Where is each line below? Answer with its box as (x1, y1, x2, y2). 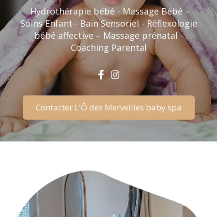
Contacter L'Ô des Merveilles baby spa (35, 101, 182, 113)
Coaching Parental (70, 41, 147, 53)
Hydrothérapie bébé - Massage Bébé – (27, 5, 190, 17)
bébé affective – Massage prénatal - (34, 29, 183, 41)
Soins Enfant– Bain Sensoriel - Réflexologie (20, 17, 197, 29)
